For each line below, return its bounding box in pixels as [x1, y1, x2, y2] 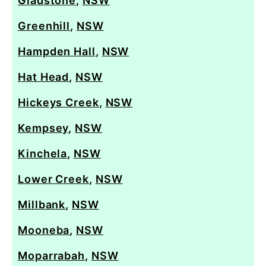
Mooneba [18, 223, 70, 236]
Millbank [18, 198, 66, 211]
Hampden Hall [18, 45, 96, 58]
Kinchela [18, 147, 68, 160]
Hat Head [18, 70, 69, 83]
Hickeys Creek [18, 96, 99, 109]
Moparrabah [18, 249, 85, 262]
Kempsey [18, 121, 69, 134]
